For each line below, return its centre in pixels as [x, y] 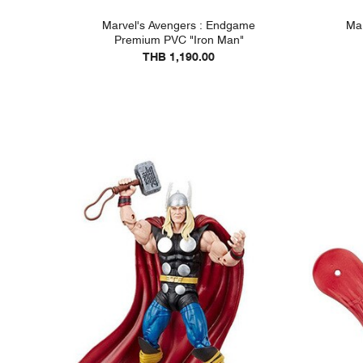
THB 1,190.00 [179, 57]
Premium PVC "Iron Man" [179, 40]
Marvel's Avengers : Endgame [179, 25]
